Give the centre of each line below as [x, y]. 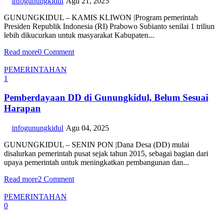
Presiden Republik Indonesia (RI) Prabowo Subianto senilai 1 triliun [109, 26]
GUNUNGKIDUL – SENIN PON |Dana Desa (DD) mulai [96, 145]
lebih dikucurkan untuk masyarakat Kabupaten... [79, 35]
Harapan [22, 108]
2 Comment [56, 179]
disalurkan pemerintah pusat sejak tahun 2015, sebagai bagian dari [106, 154]
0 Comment [56, 52]
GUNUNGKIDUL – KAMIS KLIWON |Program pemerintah [101, 17]
